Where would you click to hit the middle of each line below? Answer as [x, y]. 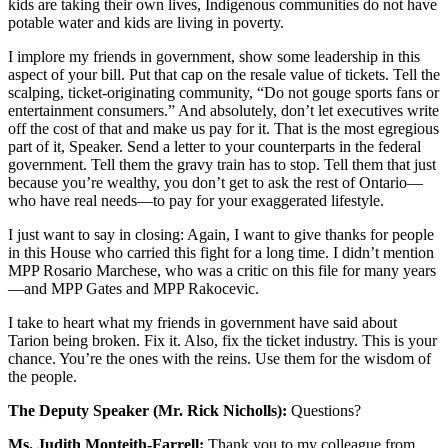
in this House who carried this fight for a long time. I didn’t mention [221, 253]
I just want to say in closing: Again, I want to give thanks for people [221, 235]
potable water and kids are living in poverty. [146, 23]
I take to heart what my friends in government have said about [202, 323]
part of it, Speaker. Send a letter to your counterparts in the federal [214, 147]
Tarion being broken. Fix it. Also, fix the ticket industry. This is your [222, 341]
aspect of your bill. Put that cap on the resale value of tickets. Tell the [224, 75]
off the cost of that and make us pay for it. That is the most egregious [223, 129]
